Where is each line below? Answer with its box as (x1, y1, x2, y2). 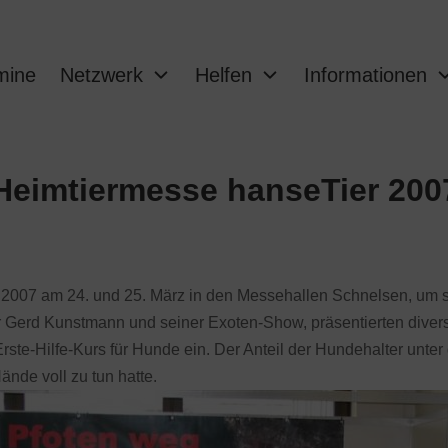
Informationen (304, 64, 427, 86)
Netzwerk (60, 64, 143, 86)
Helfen (195, 64, 252, 86)
